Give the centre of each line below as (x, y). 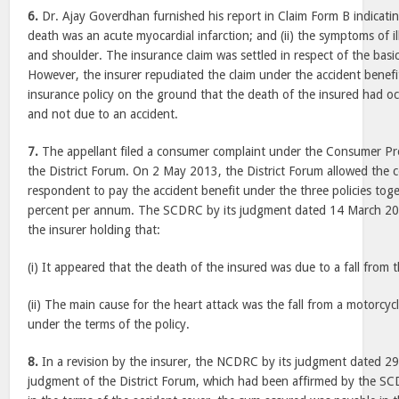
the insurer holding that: (94, 230)
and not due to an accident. (103, 114)
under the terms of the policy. (109, 324)
